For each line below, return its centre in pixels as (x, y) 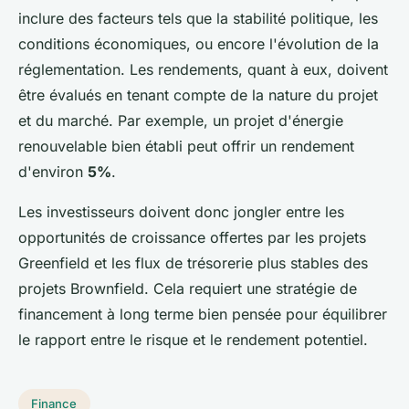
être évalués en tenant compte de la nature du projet (198, 94)
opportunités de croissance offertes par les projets (192, 237)
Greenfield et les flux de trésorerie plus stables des (193, 262)
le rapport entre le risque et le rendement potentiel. (193, 339)
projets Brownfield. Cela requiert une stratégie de (188, 288)
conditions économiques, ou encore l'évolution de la (199, 43)
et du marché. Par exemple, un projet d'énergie (181, 120)
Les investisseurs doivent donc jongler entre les (181, 211)
